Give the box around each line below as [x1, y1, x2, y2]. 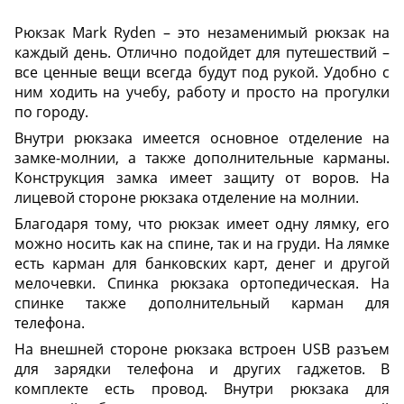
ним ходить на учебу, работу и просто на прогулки [14, 81, 390, 102]
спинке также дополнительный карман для [14, 292, 390, 313]
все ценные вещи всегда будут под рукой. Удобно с [14, 61, 390, 82]
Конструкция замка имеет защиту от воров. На [14, 167, 390, 188]
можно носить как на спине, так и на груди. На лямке [14, 233, 390, 253]
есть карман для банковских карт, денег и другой [14, 252, 390, 273]
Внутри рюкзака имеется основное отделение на [14, 127, 390, 148]
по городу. [14, 101, 88, 122]
